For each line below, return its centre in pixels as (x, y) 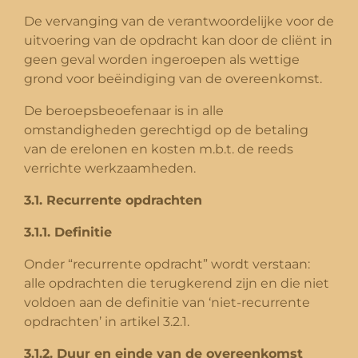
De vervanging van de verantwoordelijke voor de (179, 21)
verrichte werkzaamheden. (110, 168)
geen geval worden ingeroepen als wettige (162, 59)
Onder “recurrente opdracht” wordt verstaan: (167, 264)
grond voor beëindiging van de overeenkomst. (173, 78)
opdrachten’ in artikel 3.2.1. (107, 321)
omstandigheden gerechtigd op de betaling (166, 129)
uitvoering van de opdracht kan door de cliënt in (178, 40)
